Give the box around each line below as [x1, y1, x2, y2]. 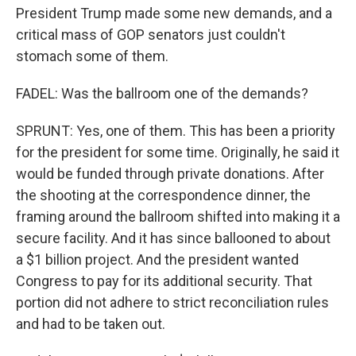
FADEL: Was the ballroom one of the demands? [16, 85, 308, 102]
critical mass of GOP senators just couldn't [16, 26, 285, 43]
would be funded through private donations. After [16, 165, 324, 182]
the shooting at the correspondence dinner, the [16, 187, 311, 203]
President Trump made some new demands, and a [16, 5, 332, 21]
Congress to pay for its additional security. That [16, 273, 312, 289]
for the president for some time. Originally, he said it [16, 144, 339, 161]
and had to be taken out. [16, 315, 165, 332]
